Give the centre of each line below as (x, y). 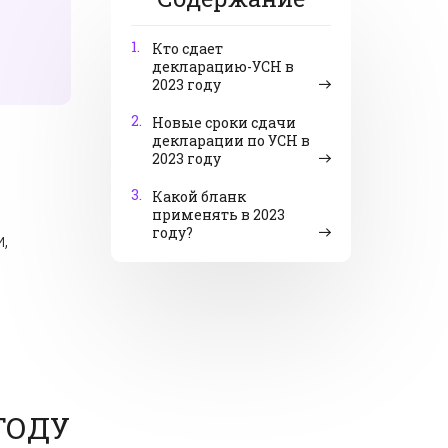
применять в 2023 (218, 214)
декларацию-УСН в (223, 66)
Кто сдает (187, 48)
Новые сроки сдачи (224, 122)
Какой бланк (199, 196)
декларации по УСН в (231, 140)
